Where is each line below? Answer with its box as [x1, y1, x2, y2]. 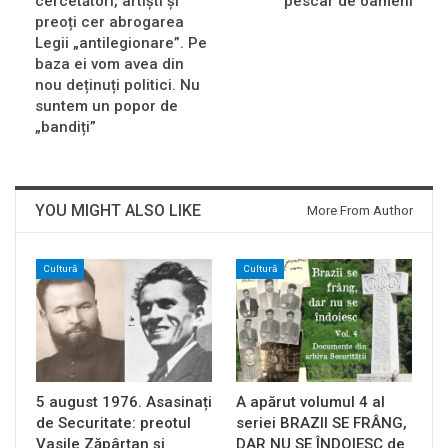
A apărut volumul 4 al [236, 392, 385, 411]
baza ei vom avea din [35, 54, 184, 73]
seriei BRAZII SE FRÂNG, [236, 413, 407, 432]
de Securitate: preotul [36, 413, 191, 432]
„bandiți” [35, 117, 96, 136]
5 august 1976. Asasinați [36, 392, 212, 411]
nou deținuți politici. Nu [35, 75, 200, 94]
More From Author [307, 202, 413, 218]
